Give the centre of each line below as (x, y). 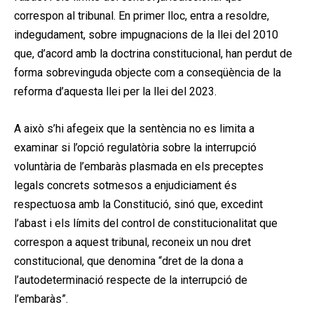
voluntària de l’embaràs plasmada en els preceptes (139, 166)
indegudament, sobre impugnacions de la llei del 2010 (146, 34)
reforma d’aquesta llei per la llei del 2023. (115, 91)
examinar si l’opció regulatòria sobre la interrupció (135, 147)
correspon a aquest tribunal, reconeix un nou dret (132, 242)
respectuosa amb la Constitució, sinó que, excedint (138, 204)
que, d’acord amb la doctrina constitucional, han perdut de (153, 53)
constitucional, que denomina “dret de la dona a (129, 261)
